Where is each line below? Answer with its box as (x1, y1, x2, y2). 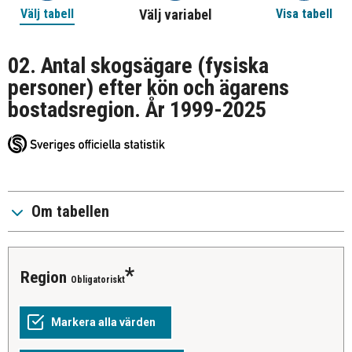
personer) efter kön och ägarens (8, 75, 289, 101)
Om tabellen (31, 202, 109, 222)
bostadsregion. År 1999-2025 (8, 97, 266, 123)
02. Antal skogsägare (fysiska (8, 53, 269, 79)
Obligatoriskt (71, 274, 125, 286)
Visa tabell (276, 6, 332, 22)
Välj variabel (138, 6, 212, 24)
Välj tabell (20, 6, 74, 22)
